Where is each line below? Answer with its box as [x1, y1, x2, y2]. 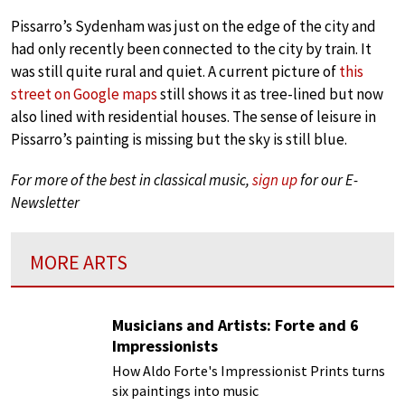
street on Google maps [11, 84, 157, 105]
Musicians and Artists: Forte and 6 [112, 314, 359, 335]
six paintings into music [112, 381, 259, 400]
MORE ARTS [30, 250, 127, 276]
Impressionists [112, 334, 218, 356]
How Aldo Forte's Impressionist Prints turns [112, 361, 385, 380]
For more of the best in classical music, [11, 170, 252, 191]
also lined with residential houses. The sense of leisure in [11, 107, 376, 127]
